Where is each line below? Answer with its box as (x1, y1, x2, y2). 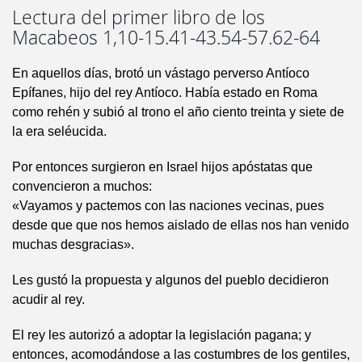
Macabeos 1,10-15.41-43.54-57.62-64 (12, 25, 320, 51)
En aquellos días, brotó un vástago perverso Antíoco (12, 66, 309, 81)
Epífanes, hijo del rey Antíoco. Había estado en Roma (12, 86, 318, 100)
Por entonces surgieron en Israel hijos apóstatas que (12, 160, 313, 175)
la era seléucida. (12, 124, 107, 139)
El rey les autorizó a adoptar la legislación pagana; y (12, 328, 311, 343)
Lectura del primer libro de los (12, 5, 265, 31)
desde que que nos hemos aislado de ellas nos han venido (12, 218, 349, 233)
